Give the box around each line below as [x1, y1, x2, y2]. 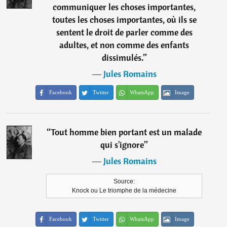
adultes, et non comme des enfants [59, 39, 190, 51]
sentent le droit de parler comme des [56, 26, 193, 39]
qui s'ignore [100, 139, 144, 151]
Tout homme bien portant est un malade [51, 126, 202, 138]
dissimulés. [101, 52, 143, 64]
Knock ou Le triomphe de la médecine [72, 187, 177, 195]
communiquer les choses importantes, [53, 1, 196, 13]
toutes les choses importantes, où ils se [52, 14, 197, 26]
